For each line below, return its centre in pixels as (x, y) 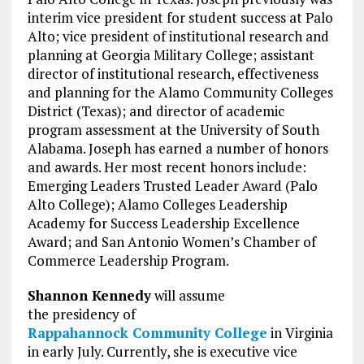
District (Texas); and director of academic (156, 110)
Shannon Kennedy (89, 295)
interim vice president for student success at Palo (180, 17)
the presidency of (81, 314)
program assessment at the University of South (173, 129)
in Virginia (300, 332)
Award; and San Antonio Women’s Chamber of (171, 241)
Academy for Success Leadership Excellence (163, 223)
